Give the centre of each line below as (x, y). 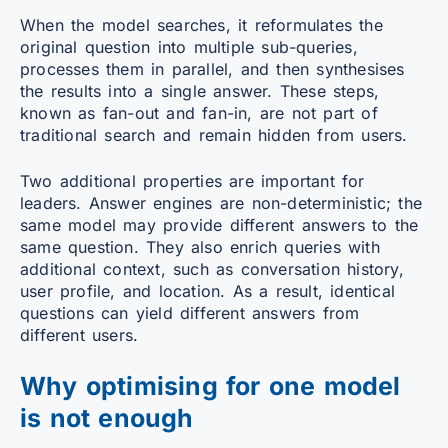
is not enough (107, 417)
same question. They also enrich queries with (200, 246)
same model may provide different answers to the (219, 224)
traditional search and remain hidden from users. (214, 134)
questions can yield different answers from (190, 312)
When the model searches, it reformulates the (201, 24)
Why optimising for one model (210, 385)
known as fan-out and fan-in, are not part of (199, 112)
